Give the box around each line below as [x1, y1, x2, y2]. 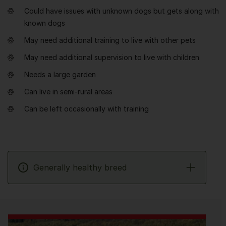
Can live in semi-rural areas [24, 87, 112, 96]
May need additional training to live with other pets [24, 36, 196, 44]
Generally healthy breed [33, 162, 127, 173]
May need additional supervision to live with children [24, 53, 199, 62]
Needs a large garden [24, 70, 96, 79]
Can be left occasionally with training [24, 104, 149, 113]
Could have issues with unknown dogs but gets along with [24, 7, 219, 15]
